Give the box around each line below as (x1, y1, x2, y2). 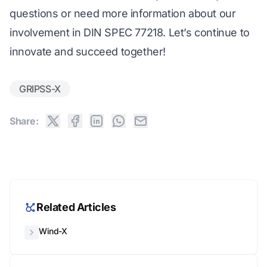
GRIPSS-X (19, 83, 61, 95)
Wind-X (39, 226, 68, 237)
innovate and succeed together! (10, 45, 166, 58)
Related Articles (36, 201, 116, 214)
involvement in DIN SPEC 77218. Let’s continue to (10, 26, 250, 39)
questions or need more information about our (10, 7, 236, 20)
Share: (10, 115, 39, 128)
